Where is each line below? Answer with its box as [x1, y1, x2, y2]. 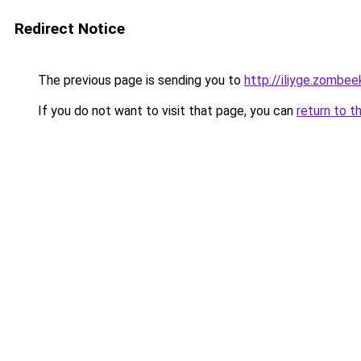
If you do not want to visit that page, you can [35, 103, 297, 118]
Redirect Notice [15, 19, 125, 38]
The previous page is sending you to [35, 73, 244, 88]
